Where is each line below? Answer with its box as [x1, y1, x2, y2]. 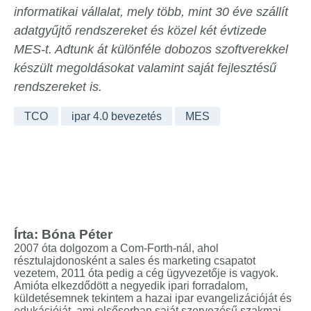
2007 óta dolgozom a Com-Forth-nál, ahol [14, 242, 219, 255]
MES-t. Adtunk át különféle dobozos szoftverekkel [14, 42, 288, 57]
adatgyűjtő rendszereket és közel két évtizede [14, 24, 267, 38]
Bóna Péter [42, 227, 112, 242]
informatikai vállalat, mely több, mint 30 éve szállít [14, 5, 288, 19]
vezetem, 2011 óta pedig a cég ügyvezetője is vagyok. [14, 267, 278, 280]
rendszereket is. [14, 80, 102, 94]
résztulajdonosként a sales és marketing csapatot [14, 255, 255, 267]
